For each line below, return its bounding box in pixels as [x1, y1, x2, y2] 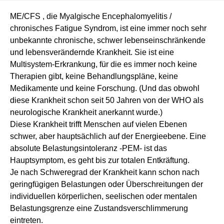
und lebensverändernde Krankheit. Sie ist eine [10, 47, 174, 56]
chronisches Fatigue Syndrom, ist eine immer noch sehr [10, 23, 206, 32]
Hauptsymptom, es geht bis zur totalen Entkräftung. [10, 155, 189, 164]
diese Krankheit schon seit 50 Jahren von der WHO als [10, 95, 203, 104]
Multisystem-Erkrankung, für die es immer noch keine [10, 59, 197, 68]
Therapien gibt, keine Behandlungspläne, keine [10, 71, 178, 80]
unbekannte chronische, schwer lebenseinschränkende [10, 35, 205, 44]
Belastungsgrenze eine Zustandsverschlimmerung [10, 203, 188, 212]
